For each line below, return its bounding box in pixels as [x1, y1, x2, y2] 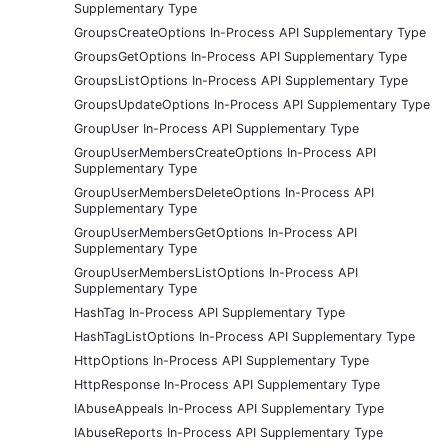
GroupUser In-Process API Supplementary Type [74, 120, 359, 136]
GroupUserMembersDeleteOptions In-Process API [74, 184, 374, 200]
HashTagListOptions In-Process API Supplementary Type [74, 328, 415, 344]
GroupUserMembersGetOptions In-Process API [74, 224, 357, 240]
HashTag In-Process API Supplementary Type [74, 304, 345, 320]
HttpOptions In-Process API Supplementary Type [74, 352, 369, 368]
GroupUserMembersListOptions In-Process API [74, 264, 358, 280]
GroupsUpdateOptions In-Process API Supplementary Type [74, 96, 430, 112]
